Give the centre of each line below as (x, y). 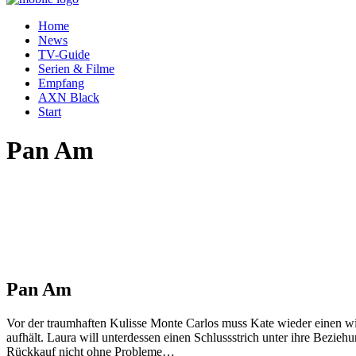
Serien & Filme (76, 69)
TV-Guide (64, 54)
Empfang (61, 83)
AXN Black (69, 97)
